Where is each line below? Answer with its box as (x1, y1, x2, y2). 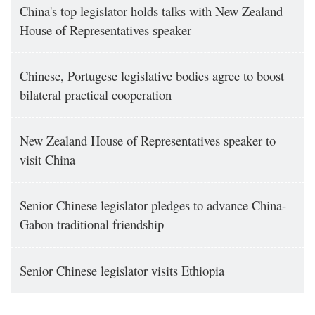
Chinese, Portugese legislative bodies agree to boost (19, 67, 284, 85)
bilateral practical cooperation (19, 86, 172, 104)
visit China (19, 150, 75, 169)
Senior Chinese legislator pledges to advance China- (19, 196, 286, 214)
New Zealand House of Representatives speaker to (19, 131, 276, 150)
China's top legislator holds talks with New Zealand (19, 1, 283, 20)
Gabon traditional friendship (19, 215, 164, 233)
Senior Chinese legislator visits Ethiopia (19, 261, 224, 279)
